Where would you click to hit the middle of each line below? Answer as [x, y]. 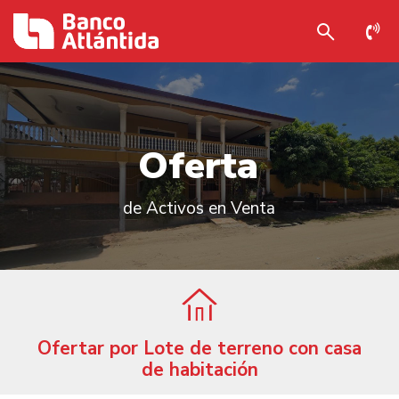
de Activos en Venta [199, 208]
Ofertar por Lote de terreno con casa [199, 348]
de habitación [199, 370]
